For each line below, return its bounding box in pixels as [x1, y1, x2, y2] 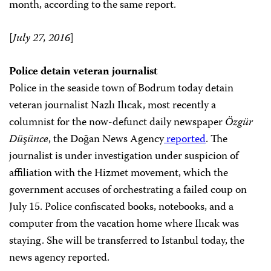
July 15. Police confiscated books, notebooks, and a [9, 198, 233, 217]
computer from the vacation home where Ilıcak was [9, 215, 239, 234]
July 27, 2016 [13, 30, 70, 48]
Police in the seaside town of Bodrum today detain [9, 80, 233, 99]
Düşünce [9, 131, 48, 149]
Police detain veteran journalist [9, 63, 157, 82]
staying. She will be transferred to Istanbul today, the [9, 232, 244, 251]
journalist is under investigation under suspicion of [9, 148, 238, 166]
